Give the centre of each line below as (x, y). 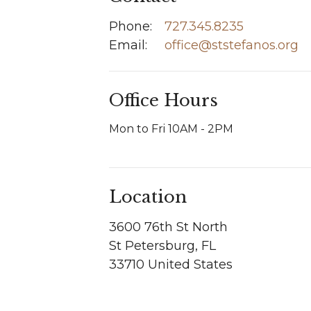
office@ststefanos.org (232, 45)
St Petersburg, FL (163, 245)
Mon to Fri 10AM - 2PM (171, 129)
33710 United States (171, 264)
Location (148, 197)
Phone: (131, 26)
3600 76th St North (169, 227)
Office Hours (164, 100)
